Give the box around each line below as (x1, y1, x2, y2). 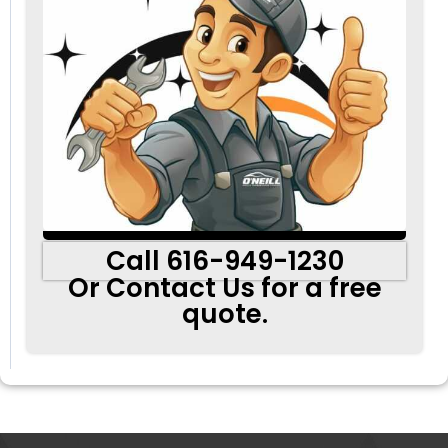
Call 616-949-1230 (105, 242, 344, 279)
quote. (181, 295, 268, 332)
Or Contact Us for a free (67, 269, 382, 306)
